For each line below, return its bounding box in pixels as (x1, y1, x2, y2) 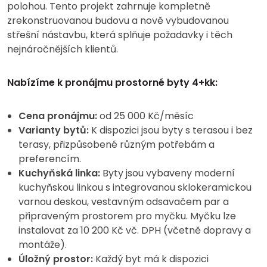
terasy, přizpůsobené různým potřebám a (18, 138, 215, 152)
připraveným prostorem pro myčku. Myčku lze (18, 209, 236, 223)
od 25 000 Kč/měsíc (97, 109, 194, 123)
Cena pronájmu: (18, 109, 97, 123)
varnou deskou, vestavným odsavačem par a (18, 195, 229, 209)
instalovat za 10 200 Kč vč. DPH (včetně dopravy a (18, 223, 251, 238)
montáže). (18, 238, 67, 252)
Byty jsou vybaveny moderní (100, 166, 235, 181)
